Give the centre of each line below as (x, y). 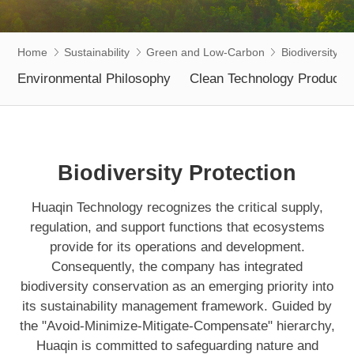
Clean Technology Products (271, 78)
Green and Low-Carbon (205, 52)
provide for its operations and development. (177, 247)
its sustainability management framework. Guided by (177, 307)
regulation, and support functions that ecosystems (177, 228)
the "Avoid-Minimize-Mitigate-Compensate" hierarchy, (177, 326)
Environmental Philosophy (94, 78)
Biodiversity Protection (177, 173)
